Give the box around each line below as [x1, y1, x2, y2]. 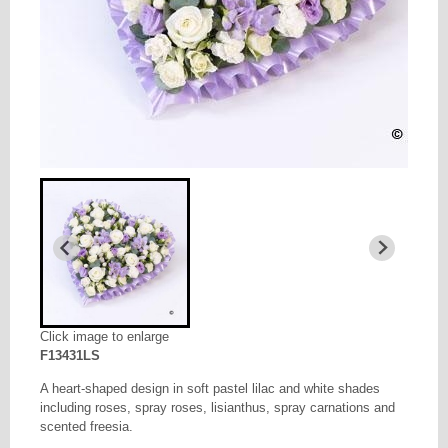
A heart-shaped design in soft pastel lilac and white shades [40, 380, 380, 396]
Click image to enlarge [40, 328, 169, 344]
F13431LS [40, 347, 100, 363]
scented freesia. [40, 418, 133, 434]
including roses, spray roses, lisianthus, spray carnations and [40, 399, 395, 415]
